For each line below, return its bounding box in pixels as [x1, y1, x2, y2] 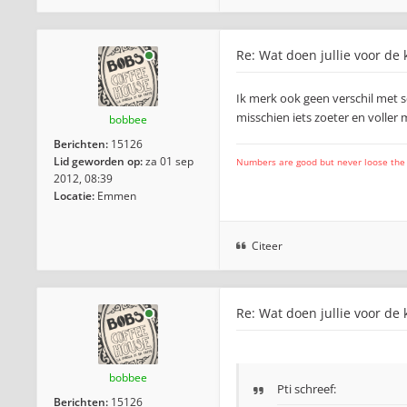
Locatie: [54, 188, 94, 203]
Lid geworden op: [54, 154, 143, 169]
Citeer [252, 238, 283, 253]
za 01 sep [145, 154, 194, 169]
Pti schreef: [277, 381, 336, 397]
